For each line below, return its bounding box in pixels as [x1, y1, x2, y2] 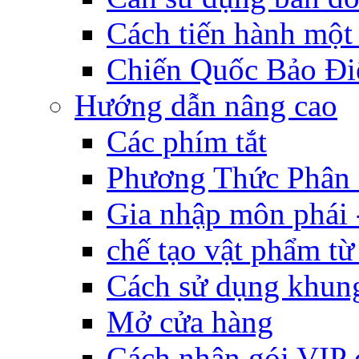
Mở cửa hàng [107, 305, 273, 339]
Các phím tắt [107, 124, 267, 159]
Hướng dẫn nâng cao [75, 88, 337, 123]
